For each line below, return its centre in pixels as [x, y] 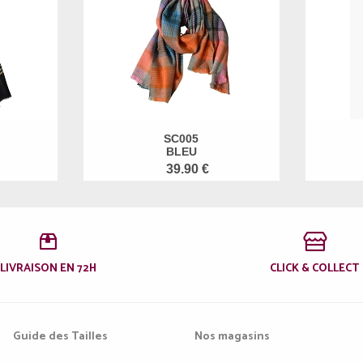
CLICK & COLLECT [315, 268]
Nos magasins [232, 336]
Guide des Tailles [60, 336]
